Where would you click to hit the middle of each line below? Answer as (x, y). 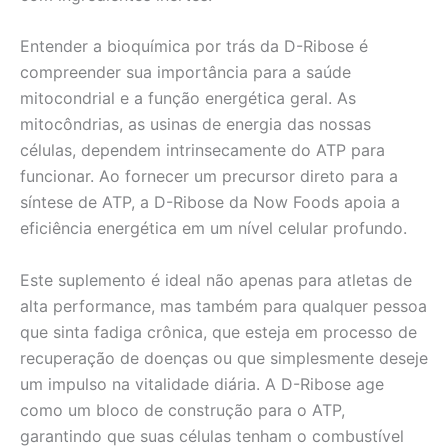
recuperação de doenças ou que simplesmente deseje (224, 358)
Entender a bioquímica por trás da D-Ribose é (194, 46)
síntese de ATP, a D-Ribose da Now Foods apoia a (210, 202)
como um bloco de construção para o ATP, (182, 410)
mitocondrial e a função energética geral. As (188, 98)
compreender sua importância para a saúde (185, 72)
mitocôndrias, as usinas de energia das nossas (195, 124)
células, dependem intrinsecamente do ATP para (202, 150)
